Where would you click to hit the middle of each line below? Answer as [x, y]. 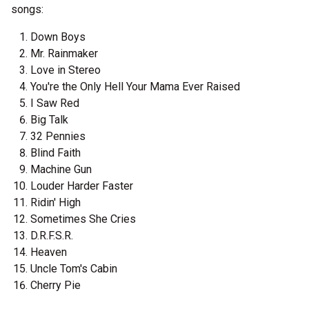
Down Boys [58, 37]
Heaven [49, 252]
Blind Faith [56, 153]
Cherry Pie [56, 286]
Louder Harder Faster [82, 186]
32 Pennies [58, 137]
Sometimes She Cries [83, 219]
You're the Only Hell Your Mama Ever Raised [135, 87]
